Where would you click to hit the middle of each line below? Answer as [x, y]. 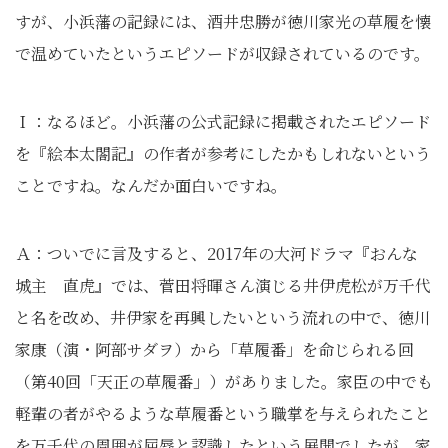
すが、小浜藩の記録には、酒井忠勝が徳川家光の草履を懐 [223, 21]
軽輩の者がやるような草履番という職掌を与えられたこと [223, 413]
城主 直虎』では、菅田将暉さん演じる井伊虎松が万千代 [223, 285]
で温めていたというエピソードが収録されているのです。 [222, 53]
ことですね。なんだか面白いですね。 [151, 185]
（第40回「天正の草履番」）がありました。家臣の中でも [224, 381]
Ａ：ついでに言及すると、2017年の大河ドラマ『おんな [216, 253]
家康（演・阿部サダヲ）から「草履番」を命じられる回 [214, 349]
